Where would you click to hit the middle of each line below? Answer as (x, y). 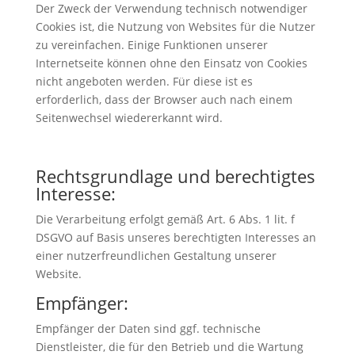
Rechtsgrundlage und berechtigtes (175, 176)
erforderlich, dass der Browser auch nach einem (164, 99)
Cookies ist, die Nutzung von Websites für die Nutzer (175, 26)
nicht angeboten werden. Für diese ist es (144, 81)
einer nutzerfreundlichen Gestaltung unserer (156, 255)
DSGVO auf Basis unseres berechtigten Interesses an (176, 237)
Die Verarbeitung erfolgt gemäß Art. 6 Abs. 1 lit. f (165, 219)
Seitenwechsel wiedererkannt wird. (129, 117)
